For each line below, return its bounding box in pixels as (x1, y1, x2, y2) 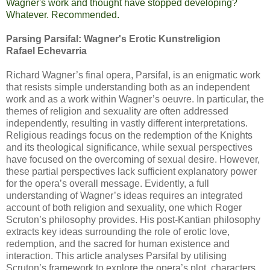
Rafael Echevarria (6, 45, 87, 56)
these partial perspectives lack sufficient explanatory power (6, 166, 257, 177)
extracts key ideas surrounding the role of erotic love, (6, 226, 230, 237)
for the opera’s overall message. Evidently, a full (6, 178, 209, 189)
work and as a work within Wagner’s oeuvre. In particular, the (6, 93, 264, 104)
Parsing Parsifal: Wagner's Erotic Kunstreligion (6, 33, 221, 44)
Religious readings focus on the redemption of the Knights (6, 130, 253, 140)
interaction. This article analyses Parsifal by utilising (6, 250, 227, 261)
